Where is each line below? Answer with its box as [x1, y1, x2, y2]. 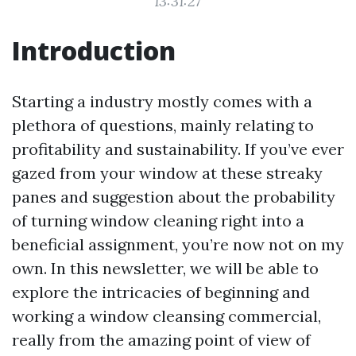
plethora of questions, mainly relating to [12, 115, 314, 135]
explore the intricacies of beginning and [12, 282, 310, 302]
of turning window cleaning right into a [12, 211, 304, 230]
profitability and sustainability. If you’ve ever [12, 139, 344, 159]
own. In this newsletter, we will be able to [12, 258, 319, 278]
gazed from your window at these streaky [12, 163, 323, 183]
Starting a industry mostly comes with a [12, 91, 312, 111]
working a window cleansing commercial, [12, 306, 321, 326]
